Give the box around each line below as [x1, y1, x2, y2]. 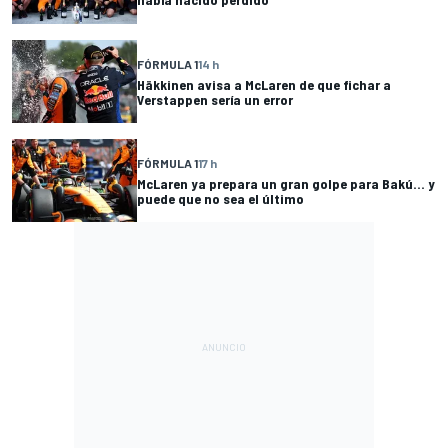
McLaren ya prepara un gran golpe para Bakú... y [137, 174, 435, 192]
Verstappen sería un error [137, 90, 293, 108]
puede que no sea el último [137, 189, 304, 207]
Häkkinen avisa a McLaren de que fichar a [137, 75, 391, 93]
